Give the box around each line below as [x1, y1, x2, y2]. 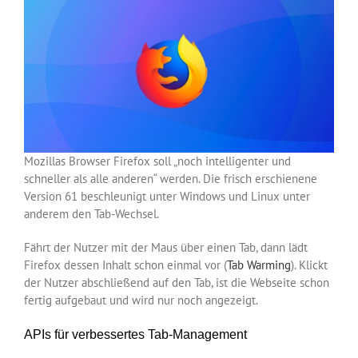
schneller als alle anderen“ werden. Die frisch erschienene [24, 171, 317, 187]
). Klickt [291, 257, 328, 273]
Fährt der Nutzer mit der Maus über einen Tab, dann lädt [24, 240, 308, 256]
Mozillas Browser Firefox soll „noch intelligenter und [24, 153, 291, 169]
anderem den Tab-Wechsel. [24, 206, 159, 222]
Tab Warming [227, 257, 291, 273]
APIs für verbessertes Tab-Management [24, 328, 247, 342]
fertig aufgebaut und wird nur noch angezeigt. [24, 292, 258, 308]
